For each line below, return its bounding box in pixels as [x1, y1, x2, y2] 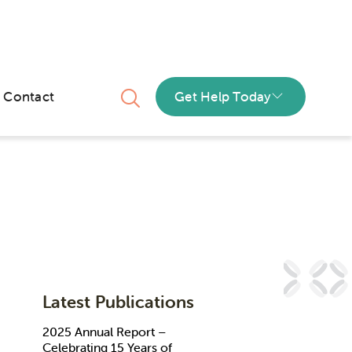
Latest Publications [42, 291, 194, 313]
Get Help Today [174, 87, 272, 105]
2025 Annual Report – [42, 324, 166, 339]
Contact [3, 87, 55, 105]
